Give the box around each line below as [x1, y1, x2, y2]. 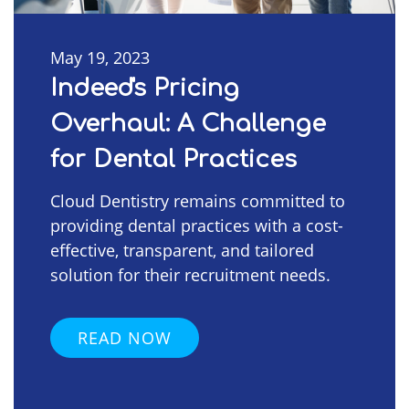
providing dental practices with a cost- [50, 214, 343, 236]
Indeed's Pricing [50, 74, 239, 101]
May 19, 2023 [50, 46, 150, 68]
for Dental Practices [50, 145, 297, 173]
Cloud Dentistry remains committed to [50, 189, 345, 212]
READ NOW [78, 326, 172, 349]
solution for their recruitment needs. [50, 263, 330, 286]
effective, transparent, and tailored [50, 238, 314, 261]
